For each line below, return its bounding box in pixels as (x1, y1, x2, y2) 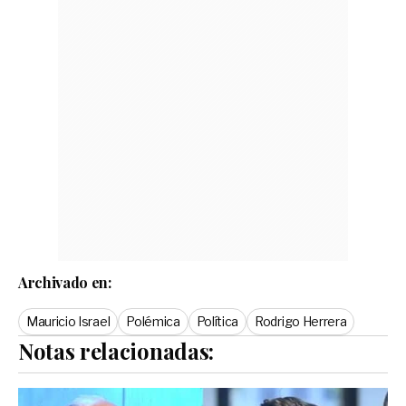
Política (196, 313, 239, 329)
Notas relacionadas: (18, 335, 214, 365)
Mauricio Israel (26, 313, 111, 329)
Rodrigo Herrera (255, 313, 347, 329)
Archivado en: (18, 272, 111, 292)
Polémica (126, 313, 180, 329)
